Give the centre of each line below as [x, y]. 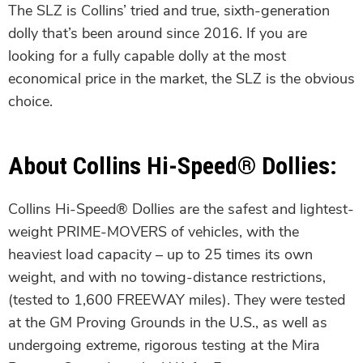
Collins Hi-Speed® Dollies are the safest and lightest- [181, 209]
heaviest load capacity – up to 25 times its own [160, 254]
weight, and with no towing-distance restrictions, [167, 277]
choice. [30, 101]
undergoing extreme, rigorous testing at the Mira [164, 345]
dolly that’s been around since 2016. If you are [158, 33]
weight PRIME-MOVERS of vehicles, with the [154, 231]
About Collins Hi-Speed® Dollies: [173, 165]
